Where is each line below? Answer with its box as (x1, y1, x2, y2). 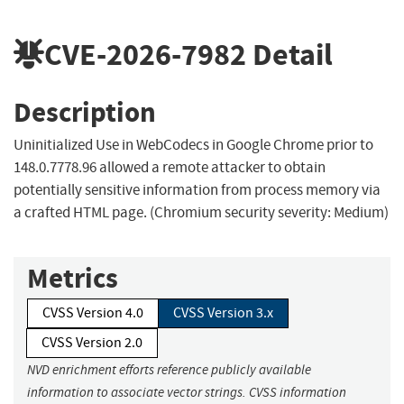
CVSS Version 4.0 (42, 304, 143, 323)
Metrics (27, 260, 118, 298)
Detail (246, 33, 333, 75)
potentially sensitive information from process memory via (14, 180, 381, 200)
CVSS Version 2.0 (41, 334, 142, 353)
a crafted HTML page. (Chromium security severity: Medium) (14, 203, 389, 223)
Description (14, 93, 156, 131)
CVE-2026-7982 (44, 33, 246, 75)
